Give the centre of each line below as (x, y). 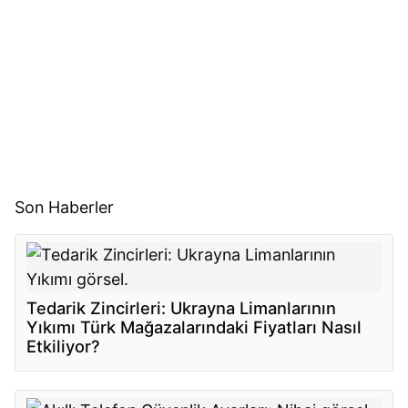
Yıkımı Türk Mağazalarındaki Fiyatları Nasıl (194, 327)
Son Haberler (65, 207)
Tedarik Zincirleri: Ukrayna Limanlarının (182, 308)
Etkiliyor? (64, 347)
